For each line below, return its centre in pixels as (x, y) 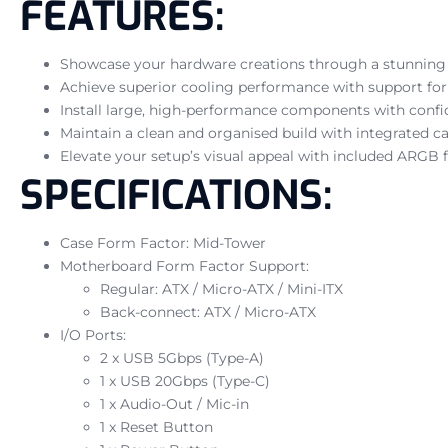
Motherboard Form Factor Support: (184, 265)
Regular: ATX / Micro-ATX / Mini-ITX (221, 288)
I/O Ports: (93, 334)
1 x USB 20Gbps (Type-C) (185, 380)
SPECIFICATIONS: (176, 195)
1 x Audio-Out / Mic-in (174, 403)
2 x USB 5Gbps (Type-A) (182, 357)
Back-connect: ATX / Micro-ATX (208, 311)
